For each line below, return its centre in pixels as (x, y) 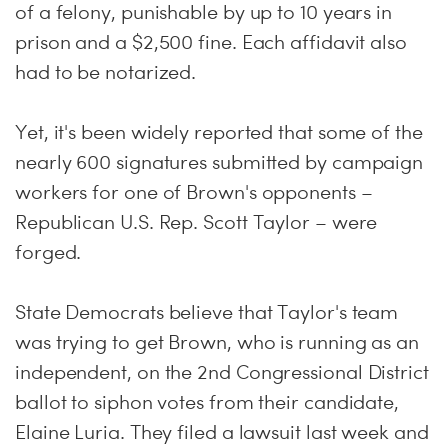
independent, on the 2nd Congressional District (222, 372)
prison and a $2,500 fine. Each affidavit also (211, 42)
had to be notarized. (106, 72)
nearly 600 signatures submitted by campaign (219, 162)
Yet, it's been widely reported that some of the (219, 132)
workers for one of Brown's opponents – (194, 192)
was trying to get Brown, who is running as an (217, 342)
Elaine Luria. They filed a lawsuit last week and (222, 432)
